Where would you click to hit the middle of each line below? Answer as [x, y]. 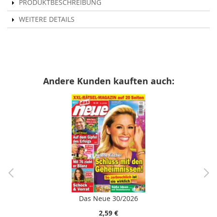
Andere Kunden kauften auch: [108, 81]
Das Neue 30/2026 [108, 199]
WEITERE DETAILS [47, 19]
